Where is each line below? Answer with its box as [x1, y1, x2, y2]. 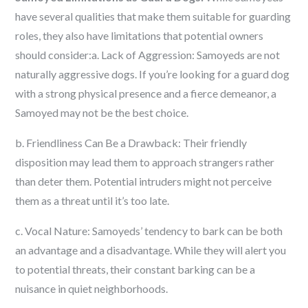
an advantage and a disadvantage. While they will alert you [15, 243, 287, 256]
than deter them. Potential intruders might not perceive [15, 175, 272, 188]
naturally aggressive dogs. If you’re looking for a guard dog [15, 67, 290, 80]
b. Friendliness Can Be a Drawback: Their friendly [15, 136, 247, 149]
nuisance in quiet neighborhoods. [15, 282, 168, 295]
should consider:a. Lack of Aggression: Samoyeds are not [15, 48, 280, 61]
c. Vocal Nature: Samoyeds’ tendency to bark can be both [15, 224, 283, 237]
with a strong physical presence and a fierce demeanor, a [15, 87, 277, 100]
